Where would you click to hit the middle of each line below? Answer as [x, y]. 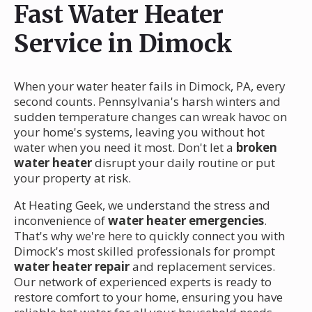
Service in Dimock [123, 44]
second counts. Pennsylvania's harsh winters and [147, 101]
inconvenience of [61, 220]
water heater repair [72, 266]
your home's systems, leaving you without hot [139, 132]
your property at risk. [72, 178]
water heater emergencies [186, 220]
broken [257, 147]
